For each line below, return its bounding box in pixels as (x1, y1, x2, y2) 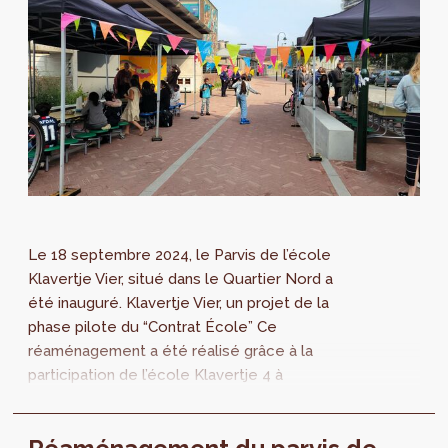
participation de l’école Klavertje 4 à (28, 365, 284, 384)
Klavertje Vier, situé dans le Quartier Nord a (28, 269, 334, 288)
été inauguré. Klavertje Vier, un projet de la (28, 293, 330, 312)
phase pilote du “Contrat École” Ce (28, 317, 278, 336)
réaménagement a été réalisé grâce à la (28, 341, 314, 360)
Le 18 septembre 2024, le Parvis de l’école (28, 245, 332, 264)
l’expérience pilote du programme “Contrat (28, 389, 332, 408)
